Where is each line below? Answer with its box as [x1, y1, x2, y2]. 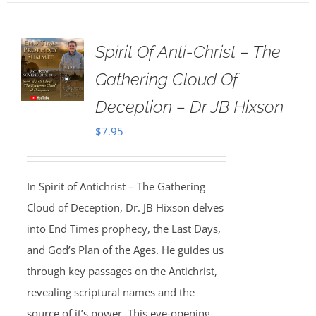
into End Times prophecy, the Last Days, [26, 221, 221, 236]
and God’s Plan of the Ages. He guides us [26, 243, 224, 257]
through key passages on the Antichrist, [26, 264, 217, 278]
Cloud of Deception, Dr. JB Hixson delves [26, 200, 224, 214]
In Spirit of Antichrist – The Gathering [26, 179, 205, 193]
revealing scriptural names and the [26, 285, 195, 299]
